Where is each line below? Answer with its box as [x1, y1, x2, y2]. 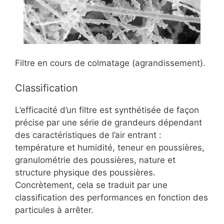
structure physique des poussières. [15, 167, 155, 177]
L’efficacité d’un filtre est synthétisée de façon [15, 105, 199, 115]
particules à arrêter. [15, 205, 93, 215]
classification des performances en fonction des [15, 192, 208, 202]
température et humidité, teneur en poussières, [15, 142, 204, 152]
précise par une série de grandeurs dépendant [15, 117, 202, 127]
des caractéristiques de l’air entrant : [15, 130, 161, 140]
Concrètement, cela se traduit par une [15, 180, 167, 190]
